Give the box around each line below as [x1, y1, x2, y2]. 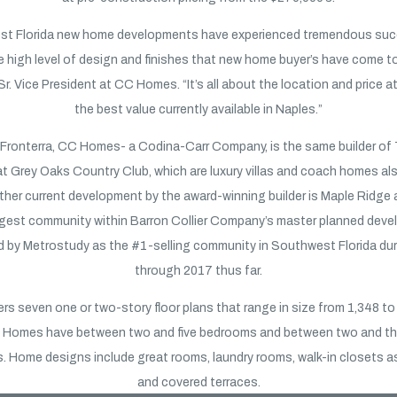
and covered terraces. [136, 376, 261, 390]
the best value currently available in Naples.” [74, 103, 323, 117]
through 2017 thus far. [135, 264, 262, 278]
